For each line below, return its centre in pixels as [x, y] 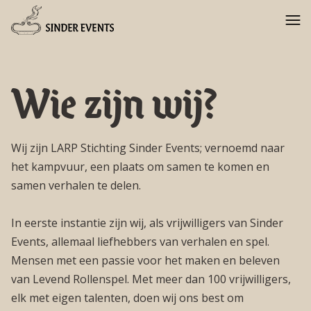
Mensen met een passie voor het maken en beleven [145, 260]
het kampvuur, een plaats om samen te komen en [140, 167]
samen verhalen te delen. [76, 185]
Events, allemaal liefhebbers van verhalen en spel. [140, 242]
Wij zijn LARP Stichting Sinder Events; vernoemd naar [148, 148]
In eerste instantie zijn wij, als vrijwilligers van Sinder [147, 223]
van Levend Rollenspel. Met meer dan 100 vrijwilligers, [151, 279]
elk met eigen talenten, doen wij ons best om [127, 298]
